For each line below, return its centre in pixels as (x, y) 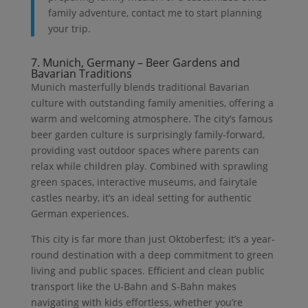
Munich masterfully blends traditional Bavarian (140, 87)
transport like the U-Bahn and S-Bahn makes (133, 287)
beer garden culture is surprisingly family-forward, (147, 135)
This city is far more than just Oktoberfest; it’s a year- (153, 239)
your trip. (69, 29)
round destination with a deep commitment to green (152, 255)
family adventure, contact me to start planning (155, 13)
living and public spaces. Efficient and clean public (147, 271)
